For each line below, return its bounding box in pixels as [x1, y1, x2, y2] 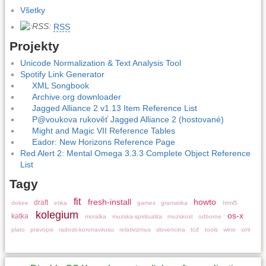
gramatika [161, 199, 188, 207]
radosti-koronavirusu [58, 226, 114, 233]
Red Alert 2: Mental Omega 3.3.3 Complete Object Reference [20, 148, 251, 159]
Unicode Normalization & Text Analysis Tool [20, 58, 182, 68]
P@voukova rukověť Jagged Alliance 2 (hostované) [31, 115, 224, 125]
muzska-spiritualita [112, 213, 162, 220]
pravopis [30, 226, 53, 233]
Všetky [20, 5, 46, 15]
